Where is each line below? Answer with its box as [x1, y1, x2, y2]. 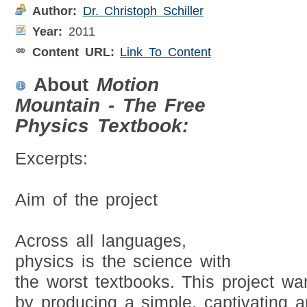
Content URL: [32, 45, 114, 60]
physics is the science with [15, 251, 231, 271]
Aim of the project [15, 190, 158, 210]
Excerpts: [15, 149, 88, 169]
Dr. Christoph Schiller [82, 4, 204, 19]
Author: [32, 4, 83, 19]
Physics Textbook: [15, 114, 188, 136]
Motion [96, 73, 159, 95]
